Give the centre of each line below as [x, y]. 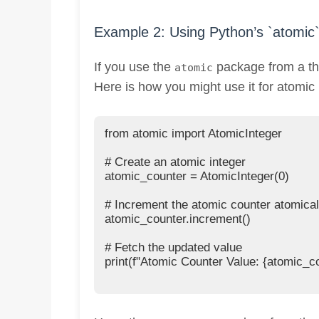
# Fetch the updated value [173, 248]
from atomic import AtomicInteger [193, 134]
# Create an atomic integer [175, 162]
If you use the [134, 67]
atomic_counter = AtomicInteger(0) [197, 177]
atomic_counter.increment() [178, 219]
